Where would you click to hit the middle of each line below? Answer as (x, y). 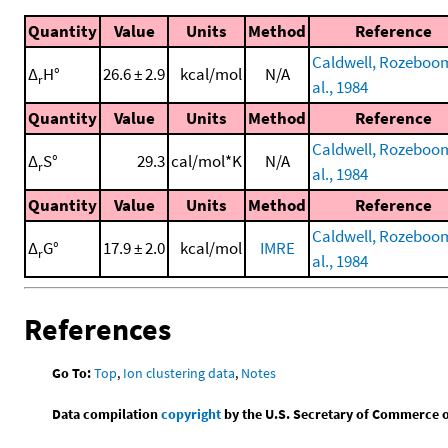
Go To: (72, 372)
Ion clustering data (179, 372)
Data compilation (107, 413)
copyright (191, 413)
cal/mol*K (206, 161)
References (97, 328)
